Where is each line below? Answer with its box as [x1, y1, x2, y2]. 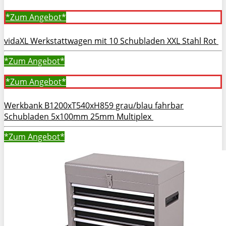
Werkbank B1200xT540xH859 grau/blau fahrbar [4, 99, 184, 111]
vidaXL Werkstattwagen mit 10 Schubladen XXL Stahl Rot [4, 35, 218, 46]
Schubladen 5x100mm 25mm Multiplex [4, 110, 153, 122]
